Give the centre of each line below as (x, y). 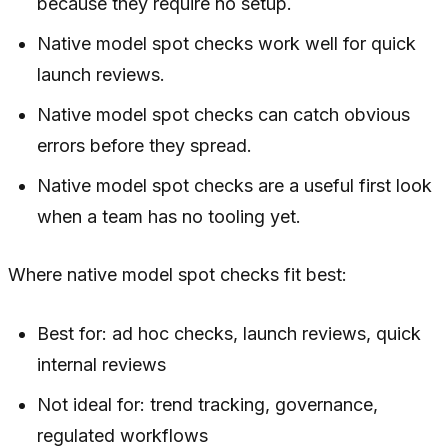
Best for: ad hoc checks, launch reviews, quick (229, 333)
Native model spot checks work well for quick (227, 43)
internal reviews (102, 364)
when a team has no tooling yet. (169, 216)
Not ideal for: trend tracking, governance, (208, 404)
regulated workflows (123, 435)
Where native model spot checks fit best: (177, 274)
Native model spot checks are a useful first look (235, 185)
